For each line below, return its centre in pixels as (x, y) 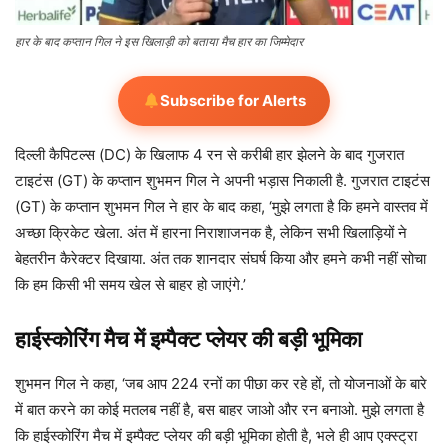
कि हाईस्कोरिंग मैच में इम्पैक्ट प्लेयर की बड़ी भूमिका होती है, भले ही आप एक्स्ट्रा (216, 435)
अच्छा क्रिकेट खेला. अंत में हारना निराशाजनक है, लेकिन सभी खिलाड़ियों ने (211, 232)
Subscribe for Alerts (232, 100)
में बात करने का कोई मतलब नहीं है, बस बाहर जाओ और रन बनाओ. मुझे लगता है (219, 409)
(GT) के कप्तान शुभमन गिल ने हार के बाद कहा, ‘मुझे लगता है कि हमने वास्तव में (221, 206)
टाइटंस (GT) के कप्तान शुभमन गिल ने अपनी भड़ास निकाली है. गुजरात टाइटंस (222, 180)
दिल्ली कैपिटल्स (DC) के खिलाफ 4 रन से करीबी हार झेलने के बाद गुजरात (209, 154)
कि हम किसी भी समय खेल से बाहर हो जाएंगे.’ (130, 284)
